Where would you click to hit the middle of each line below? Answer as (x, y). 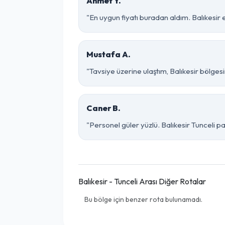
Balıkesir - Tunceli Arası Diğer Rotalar (142, 181)
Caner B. (103, 108)
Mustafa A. (108, 54)
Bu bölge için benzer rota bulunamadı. (143, 199)
